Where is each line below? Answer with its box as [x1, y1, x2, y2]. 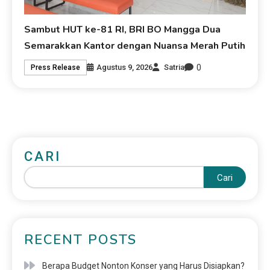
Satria [164, 63, 185, 72]
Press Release [31, 63, 81, 72]
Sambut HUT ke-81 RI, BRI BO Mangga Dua [24, 22, 221, 36]
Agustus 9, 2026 [96, 63, 153, 72]
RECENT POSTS [24, 230, 137, 249]
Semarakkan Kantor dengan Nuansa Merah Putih [24, 39, 246, 52]
